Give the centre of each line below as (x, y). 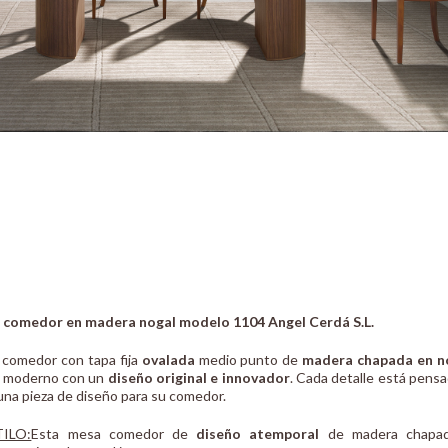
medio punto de (248, 360)
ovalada (168, 360)
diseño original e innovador (198, 378)
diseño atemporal (258, 434)
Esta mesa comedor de (114, 434)
